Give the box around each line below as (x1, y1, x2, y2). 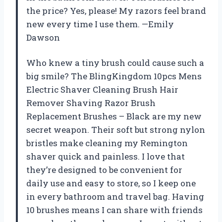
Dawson (26, 32, 60, 44)
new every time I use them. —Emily (26, 18, 174, 30)
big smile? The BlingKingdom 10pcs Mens (26, 70, 202, 82)
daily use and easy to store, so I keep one (26, 177, 196, 189)
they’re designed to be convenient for (26, 164, 182, 176)
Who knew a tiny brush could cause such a (26, 57, 204, 69)
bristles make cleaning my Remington (26, 137, 188, 149)
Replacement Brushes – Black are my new (26, 111, 202, 122)
